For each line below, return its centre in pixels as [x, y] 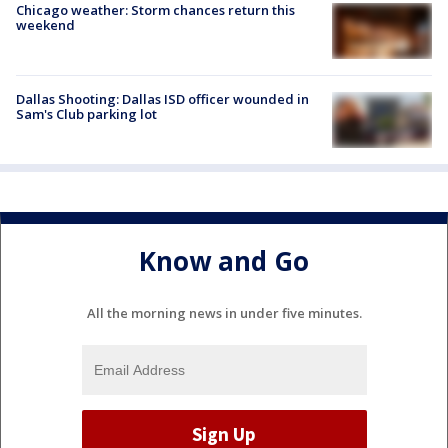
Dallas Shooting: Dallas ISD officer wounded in [162, 98]
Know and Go [224, 261]
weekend [45, 24]
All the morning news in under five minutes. [224, 312]
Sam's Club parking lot [86, 113]
